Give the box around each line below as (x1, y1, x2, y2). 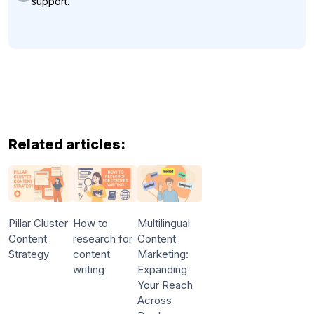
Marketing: (137, 247, 189, 261)
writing (72, 262, 104, 276)
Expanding (137, 262, 187, 276)
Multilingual (137, 216, 190, 230)
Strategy (8, 247, 49, 261)
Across (137, 293, 172, 307)
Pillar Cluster (8, 216, 68, 230)
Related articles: (8, 136, 125, 153)
